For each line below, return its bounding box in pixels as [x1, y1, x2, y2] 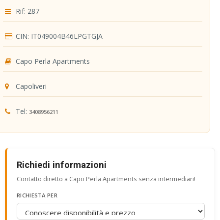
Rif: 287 [14, 6, 39, 16]
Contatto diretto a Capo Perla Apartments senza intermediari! [17, 174, 195, 183]
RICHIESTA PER [17, 191, 57, 199]
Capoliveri [14, 81, 47, 91]
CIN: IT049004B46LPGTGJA [14, 31, 103, 41]
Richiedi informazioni [17, 159, 107, 170]
